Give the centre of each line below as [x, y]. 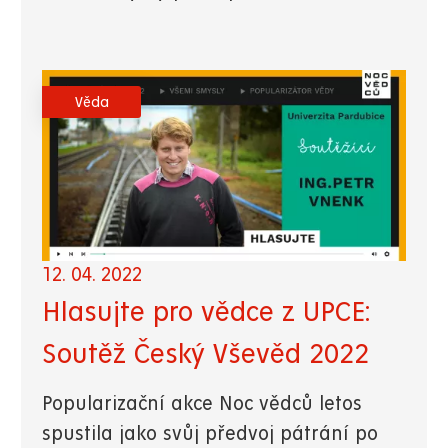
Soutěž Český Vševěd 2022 [205, 354]
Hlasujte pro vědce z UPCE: [206, 312]
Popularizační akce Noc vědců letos [202, 405]
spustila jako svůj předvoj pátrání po [210, 435]
